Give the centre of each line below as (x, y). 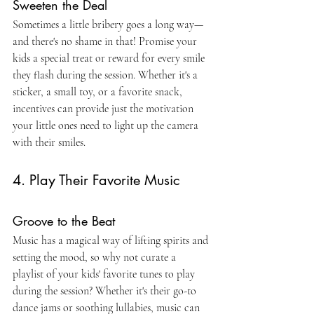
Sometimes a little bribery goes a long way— (108, 25)
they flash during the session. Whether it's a (107, 75)
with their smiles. (49, 142)
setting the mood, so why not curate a (96, 257)
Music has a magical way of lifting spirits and (112, 240)
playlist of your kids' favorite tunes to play (105, 274)
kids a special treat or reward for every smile (110, 58)
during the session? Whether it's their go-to (106, 291)
